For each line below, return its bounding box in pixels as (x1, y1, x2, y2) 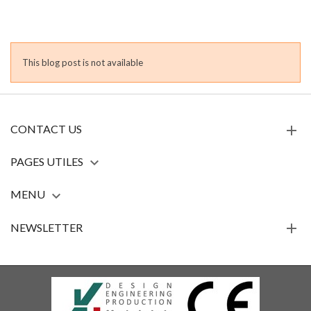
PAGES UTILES (10, 155, 83, 169)
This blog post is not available (22, 57, 143, 68)
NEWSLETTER (10, 220, 83, 234)
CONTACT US (10, 122, 82, 135)
